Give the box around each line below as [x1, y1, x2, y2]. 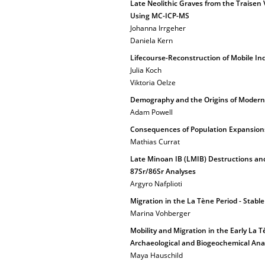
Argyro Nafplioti [130, 179, 182, 189]
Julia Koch [130, 65, 161, 75]
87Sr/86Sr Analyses [130, 166, 196, 176]
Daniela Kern [130, 35, 173, 46]
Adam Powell [130, 107, 173, 117]
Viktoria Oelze [130, 77, 176, 88]
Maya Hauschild [130, 250, 183, 260]
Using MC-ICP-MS [130, 11, 189, 21]
